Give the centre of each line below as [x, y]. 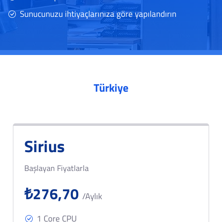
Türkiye [111, 88]
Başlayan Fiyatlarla [57, 168]
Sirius [45, 146]
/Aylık [92, 196]
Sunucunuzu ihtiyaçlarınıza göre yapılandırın [98, 14]
